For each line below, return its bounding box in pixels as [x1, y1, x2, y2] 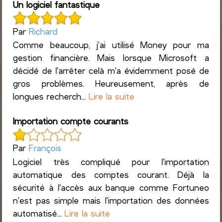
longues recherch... [13, 91, 89, 102]
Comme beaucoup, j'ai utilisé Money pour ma [13, 39, 209, 51]
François [29, 142, 62, 154]
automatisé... [13, 207, 65, 219]
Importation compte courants [13, 115, 129, 127]
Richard [29, 25, 58, 37]
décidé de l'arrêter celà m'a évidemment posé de [13, 65, 209, 76]
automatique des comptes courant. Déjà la [13, 168, 209, 180]
